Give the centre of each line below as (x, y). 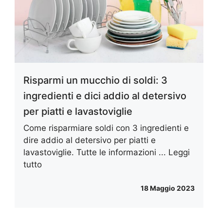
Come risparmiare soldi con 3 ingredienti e (106, 128)
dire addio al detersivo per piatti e (90, 140)
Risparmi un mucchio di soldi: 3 (95, 80)
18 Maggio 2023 (168, 188)
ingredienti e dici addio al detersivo (105, 96)
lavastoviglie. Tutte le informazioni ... (96, 152)
